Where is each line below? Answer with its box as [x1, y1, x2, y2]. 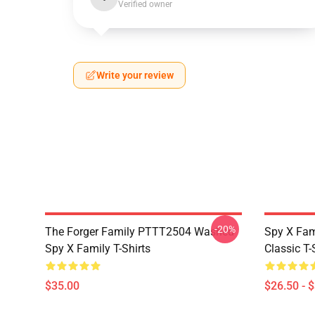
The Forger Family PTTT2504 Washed [45, 225, 234, 238]
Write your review [96, 70, 174, 81]
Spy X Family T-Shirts [45, 242, 150, 255]
